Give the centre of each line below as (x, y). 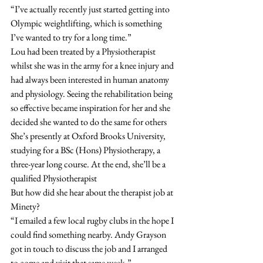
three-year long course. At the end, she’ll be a (89, 164)
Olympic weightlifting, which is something (87, 23)
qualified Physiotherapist (54, 178)
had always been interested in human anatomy (91, 79)
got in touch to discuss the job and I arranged (90, 248)
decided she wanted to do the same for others (89, 122)
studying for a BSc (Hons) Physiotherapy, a (86, 150)
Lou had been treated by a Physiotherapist (84, 51)
